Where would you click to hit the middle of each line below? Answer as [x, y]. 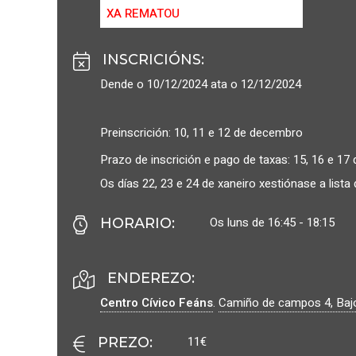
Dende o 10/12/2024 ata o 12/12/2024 [201, 84]
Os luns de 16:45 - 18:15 [272, 222]
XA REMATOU [143, 13]
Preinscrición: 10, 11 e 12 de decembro [201, 132]
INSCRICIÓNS [152, 59]
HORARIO [136, 223]
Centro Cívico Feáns [157, 302]
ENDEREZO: [151, 278]
